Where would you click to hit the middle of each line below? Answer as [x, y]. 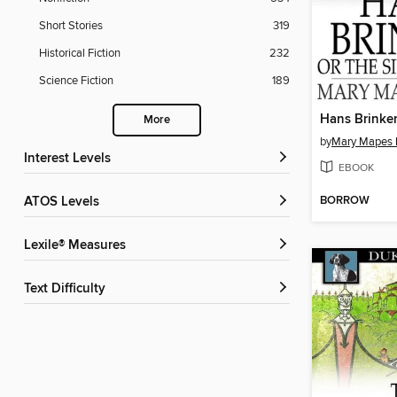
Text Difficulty [68, 289]
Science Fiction [76, 81]
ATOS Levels [66, 202]
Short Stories [71, 26]
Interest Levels [69, 159]
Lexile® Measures [78, 246]
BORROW [345, 201]
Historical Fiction [80, 54]
